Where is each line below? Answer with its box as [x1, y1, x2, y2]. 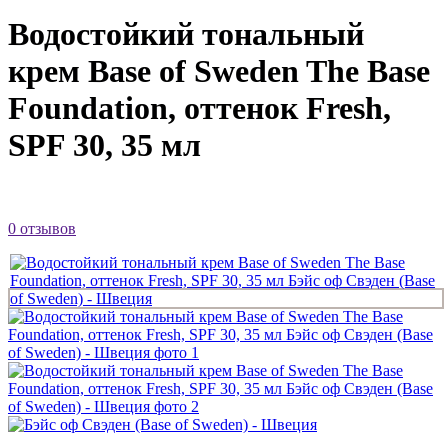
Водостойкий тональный [8, 16, 364, 53]
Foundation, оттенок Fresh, [8, 90, 391, 127]
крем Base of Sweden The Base [8, 53, 430, 90]
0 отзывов [8, 219, 76, 237]
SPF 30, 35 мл [8, 127, 201, 164]
